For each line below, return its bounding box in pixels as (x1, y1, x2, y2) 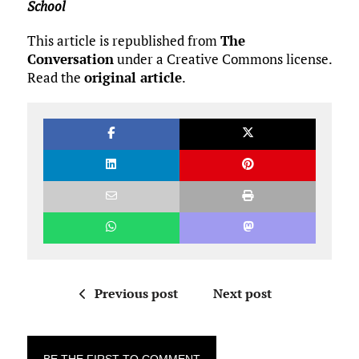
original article (83, 68, 182, 87)
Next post (212, 284, 272, 303)
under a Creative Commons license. (113, 50, 332, 69)
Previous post (94, 284, 178, 303)
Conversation (26, 50, 114, 69)
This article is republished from (26, 31, 220, 50)
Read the (26, 68, 84, 87)
